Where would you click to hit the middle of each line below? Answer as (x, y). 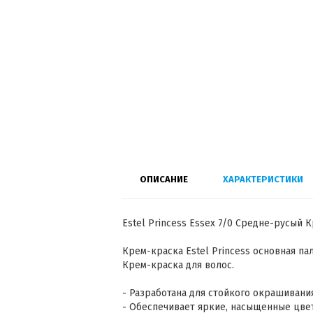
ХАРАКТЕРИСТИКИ (263, 179)
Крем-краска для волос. (178, 265)
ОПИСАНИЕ (164, 179)
